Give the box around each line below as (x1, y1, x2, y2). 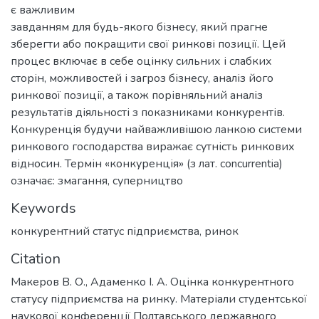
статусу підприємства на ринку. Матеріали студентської (11, 291, 307, 307)
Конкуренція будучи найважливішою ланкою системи (11, 122, 302, 137)
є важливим (11, 2, 75, 18)
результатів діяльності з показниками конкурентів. (11, 105, 285, 120)
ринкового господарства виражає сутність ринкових (11, 139, 295, 155)
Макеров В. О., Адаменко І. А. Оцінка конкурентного (11, 274, 294, 290)
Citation (11, 249, 61, 268)
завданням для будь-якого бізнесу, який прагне (11, 19, 268, 35)
